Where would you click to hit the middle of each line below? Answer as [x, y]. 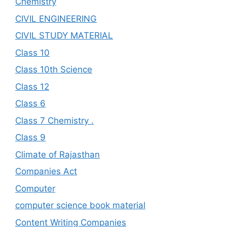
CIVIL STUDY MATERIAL [64, 35]
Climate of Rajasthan [58, 154]
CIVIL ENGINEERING [56, 18]
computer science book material [80, 205]
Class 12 [32, 86]
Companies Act [46, 171]
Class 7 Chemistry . [54, 120]
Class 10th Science [54, 69]
